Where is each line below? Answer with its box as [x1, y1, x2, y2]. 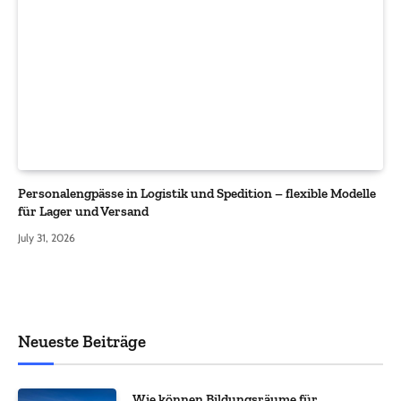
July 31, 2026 [18, 230, 75, 244]
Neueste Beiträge [18, 330, 146, 352]
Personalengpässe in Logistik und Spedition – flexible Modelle [18, 184, 376, 201]
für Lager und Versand [18, 202, 149, 219]
